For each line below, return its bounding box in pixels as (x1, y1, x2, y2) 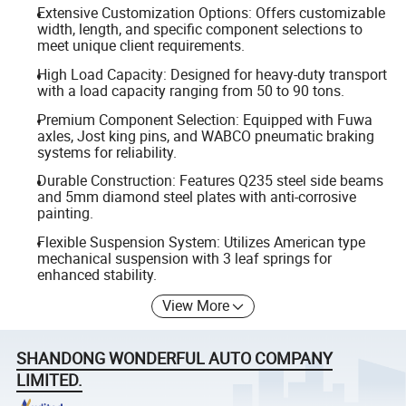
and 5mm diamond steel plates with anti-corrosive (36, 187, 356, 208)
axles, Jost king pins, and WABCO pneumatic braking (36, 125, 374, 146)
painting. (36, 203, 93, 224)
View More (162, 295, 230, 316)
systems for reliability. (36, 141, 177, 162)
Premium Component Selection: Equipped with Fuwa (36, 109, 372, 130)
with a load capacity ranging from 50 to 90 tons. (36, 81, 344, 101)
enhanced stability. (36, 264, 157, 285)
